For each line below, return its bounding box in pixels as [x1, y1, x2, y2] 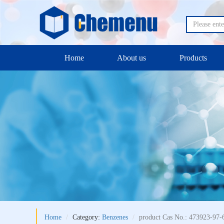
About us [117, 53, 146, 62]
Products [179, 53, 207, 62]
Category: [72, 213, 102, 221]
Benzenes [102, 213, 128, 221]
